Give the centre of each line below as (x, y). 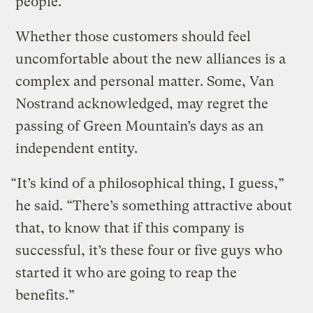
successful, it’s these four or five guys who (149, 250)
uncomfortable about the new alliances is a (151, 59)
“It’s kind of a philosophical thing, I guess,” (148, 183)
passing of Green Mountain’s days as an (140, 126)
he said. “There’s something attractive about (154, 205)
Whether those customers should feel (133, 36)
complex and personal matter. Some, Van (145, 81)
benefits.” (45, 295)
